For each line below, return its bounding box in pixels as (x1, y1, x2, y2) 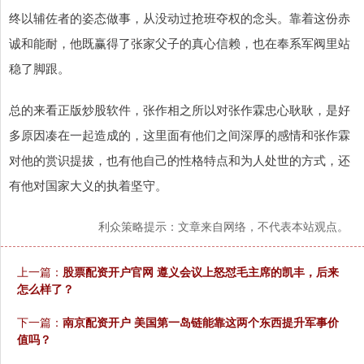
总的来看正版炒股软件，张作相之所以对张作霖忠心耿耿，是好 (9, 101, 350, 119)
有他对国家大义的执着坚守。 (9, 176, 167, 194)
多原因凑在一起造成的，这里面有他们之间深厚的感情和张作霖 (9, 126, 350, 144)
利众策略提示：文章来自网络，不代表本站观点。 (98, 218, 349, 235)
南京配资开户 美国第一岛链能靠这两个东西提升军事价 (63, 314, 339, 331)
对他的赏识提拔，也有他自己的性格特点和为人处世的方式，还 (9, 151, 350, 169)
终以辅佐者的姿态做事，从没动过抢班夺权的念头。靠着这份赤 (9, 9, 350, 27)
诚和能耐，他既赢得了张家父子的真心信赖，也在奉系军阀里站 (9, 34, 350, 52)
